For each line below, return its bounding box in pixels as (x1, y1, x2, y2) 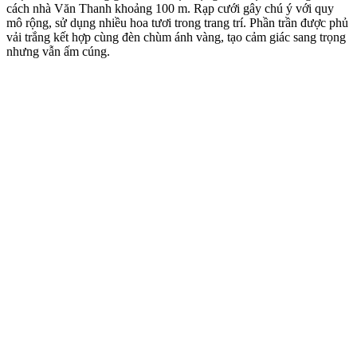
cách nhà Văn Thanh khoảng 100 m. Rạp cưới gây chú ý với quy (6, 2, 334, 16)
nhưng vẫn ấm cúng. (6, 45, 110, 59)
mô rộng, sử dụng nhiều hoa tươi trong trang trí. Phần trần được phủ (6, 16, 348, 30)
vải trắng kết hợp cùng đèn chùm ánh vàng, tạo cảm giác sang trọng (6, 30, 346, 45)
